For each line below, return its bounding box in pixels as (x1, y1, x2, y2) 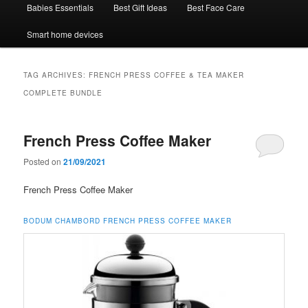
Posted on (23, 155, 64, 168)
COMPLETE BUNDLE (23, 87, 103, 98)
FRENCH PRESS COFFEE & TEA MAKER (89, 69, 245, 80)
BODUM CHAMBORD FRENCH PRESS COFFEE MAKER (23, 215, 232, 225)
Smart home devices (26, 27, 103, 40)
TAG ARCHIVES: (23, 69, 89, 80)
